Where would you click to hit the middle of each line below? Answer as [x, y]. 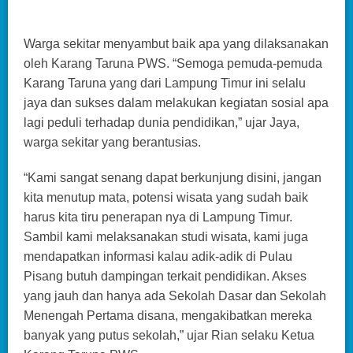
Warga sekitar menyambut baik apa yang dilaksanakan [176, 43]
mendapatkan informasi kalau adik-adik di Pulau [158, 256]
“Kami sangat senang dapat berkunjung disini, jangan [173, 177]
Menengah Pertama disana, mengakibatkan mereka [168, 315]
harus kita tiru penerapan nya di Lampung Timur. [158, 217]
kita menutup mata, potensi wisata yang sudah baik [166, 197]
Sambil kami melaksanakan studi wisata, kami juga [166, 236]
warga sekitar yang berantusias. [112, 142]
